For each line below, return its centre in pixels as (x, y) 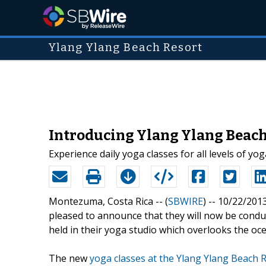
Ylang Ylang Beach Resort (126, 47)
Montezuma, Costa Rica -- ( (108, 201)
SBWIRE (186, 201)
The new (69, 258)
